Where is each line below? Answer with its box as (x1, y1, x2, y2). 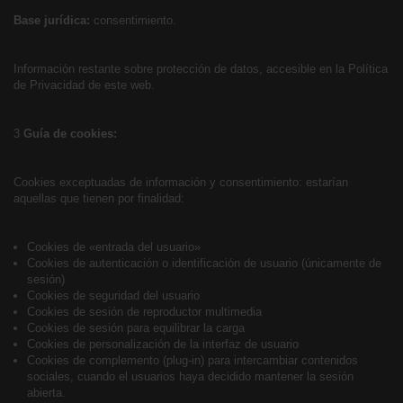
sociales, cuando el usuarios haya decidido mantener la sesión (27, 370, 354, 383)
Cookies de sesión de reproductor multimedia (27, 305, 262, 318)
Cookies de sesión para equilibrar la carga (27, 321, 245, 335)
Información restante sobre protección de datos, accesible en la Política (13, 62, 388, 76)
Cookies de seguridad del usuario (27, 289, 200, 302)
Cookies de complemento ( (27, 354, 166, 367)
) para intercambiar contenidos (201, 354, 358, 367)
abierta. (27, 386, 66, 399)
